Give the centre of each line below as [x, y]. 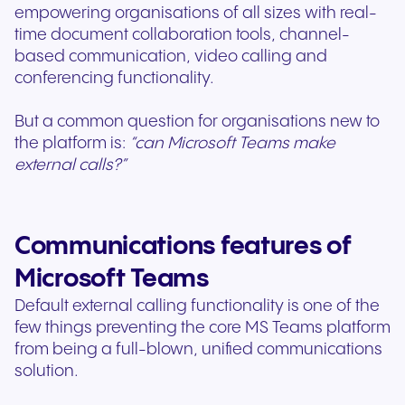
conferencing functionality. [120, 79]
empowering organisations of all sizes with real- [196, 14]
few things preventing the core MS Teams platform [202, 328]
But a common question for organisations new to [197, 122]
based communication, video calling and [171, 57]
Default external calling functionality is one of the [197, 306]
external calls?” [72, 165]
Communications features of [183, 247]
